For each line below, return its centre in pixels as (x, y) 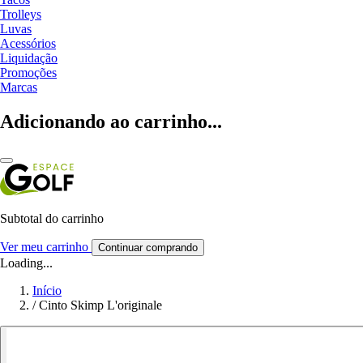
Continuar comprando (148, 247)
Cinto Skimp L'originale (100, 305)
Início (47, 290)
